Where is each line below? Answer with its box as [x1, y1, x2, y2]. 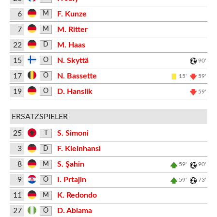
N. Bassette [57, 72, 97, 80]
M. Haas [57, 41, 85, 49]
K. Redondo [57, 191, 97, 199]
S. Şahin [57, 160, 84, 168]
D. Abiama [57, 207, 92, 215]
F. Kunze [57, 10, 87, 18]
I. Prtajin [57, 176, 86, 184]
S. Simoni [57, 129, 89, 137]
